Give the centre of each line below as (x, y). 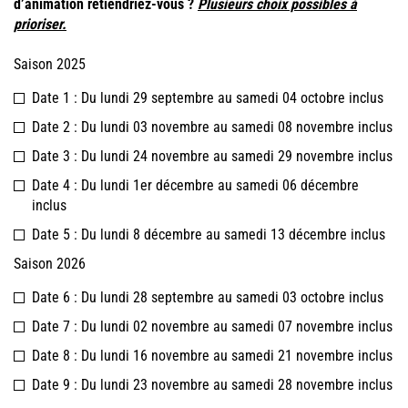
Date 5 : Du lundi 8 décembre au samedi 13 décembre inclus (209, 234)
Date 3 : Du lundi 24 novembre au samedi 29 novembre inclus (212, 156)
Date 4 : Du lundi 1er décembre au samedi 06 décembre (195, 185)
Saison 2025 (50, 64)
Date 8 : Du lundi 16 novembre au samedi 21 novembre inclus (212, 355)
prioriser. (40, 24)
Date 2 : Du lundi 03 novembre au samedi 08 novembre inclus (212, 127)
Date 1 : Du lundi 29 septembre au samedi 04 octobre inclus (208, 97)
